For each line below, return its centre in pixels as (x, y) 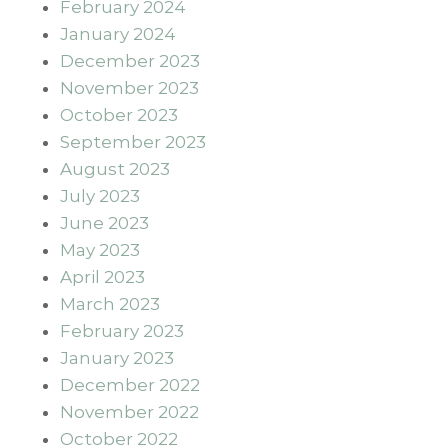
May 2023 (100, 249)
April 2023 (102, 276)
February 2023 (122, 330)
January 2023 (117, 357)
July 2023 (100, 195)
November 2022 (129, 411)
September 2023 (133, 141)
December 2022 (130, 384)
